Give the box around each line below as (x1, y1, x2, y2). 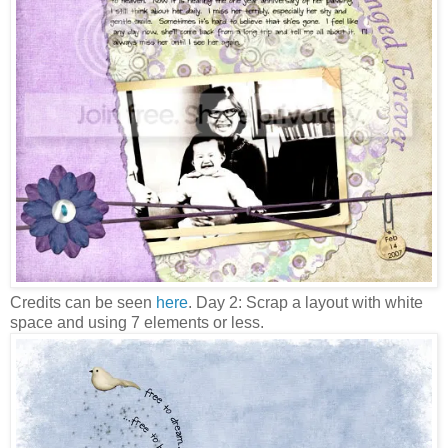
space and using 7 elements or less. (10, 314, 264, 332)
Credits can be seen (10, 294, 156, 312)
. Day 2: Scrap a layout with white (188, 294, 423, 312)
